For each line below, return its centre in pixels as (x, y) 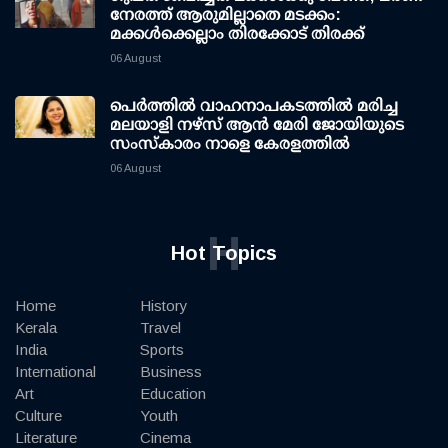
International (55, 372)
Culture (38, 416)
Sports (162, 350)
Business (171, 372)
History (164, 306)
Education (173, 394)
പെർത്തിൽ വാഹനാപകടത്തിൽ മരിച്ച (254, 106)
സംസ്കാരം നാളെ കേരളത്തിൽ (230, 144)
